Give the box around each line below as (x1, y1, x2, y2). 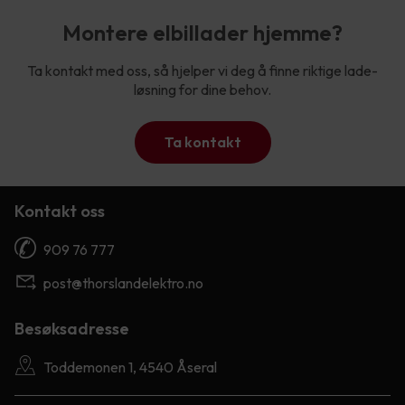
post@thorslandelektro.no (43, 273, 203, 292)
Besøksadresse (14, 317, 129, 339)
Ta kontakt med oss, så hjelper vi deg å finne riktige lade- (27, 61, 378, 80)
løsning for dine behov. (134, 80, 271, 99)
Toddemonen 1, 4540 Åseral (43, 357, 217, 376)
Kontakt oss (14, 200, 105, 221)
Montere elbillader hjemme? (62, 18, 343, 46)
